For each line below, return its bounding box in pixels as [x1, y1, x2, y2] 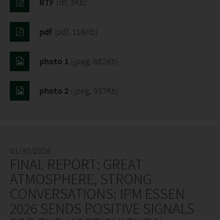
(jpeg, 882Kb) [71, 55, 119, 67]
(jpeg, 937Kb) [71, 85, 119, 96]
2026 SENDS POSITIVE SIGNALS [10, 199, 194, 218]
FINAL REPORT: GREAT [10, 155, 143, 173]
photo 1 [39, 55, 71, 67]
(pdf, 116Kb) [54, 26, 98, 37]
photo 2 [39, 85, 71, 96]
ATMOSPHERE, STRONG [10, 169, 152, 188]
